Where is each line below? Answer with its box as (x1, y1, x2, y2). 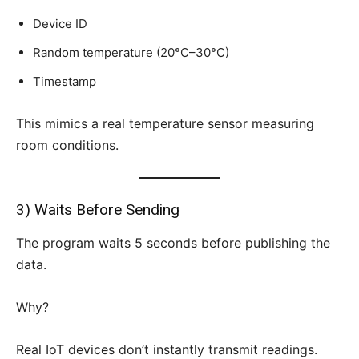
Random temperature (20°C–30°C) (33, 45, 229, 61)
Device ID (33, 16, 87, 32)
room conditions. (16, 137, 119, 154)
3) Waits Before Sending (16, 200, 179, 220)
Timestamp (33, 74, 96, 90)
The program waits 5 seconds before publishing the (16, 235, 330, 252)
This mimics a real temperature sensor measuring (16, 115, 314, 132)
